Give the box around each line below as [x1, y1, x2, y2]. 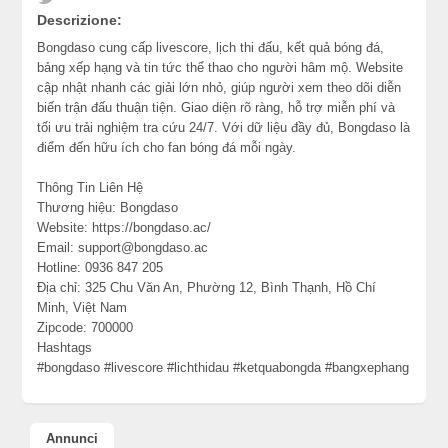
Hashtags [37, 340, 93, 355]
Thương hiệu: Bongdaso [37, 200, 179, 215]
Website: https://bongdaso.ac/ [37, 220, 212, 235]
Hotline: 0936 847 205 [37, 260, 164, 275]
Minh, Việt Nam [37, 300, 128, 315]
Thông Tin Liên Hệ [37, 180, 144, 195]
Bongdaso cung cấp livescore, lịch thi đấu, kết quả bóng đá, [37, 40, 385, 55]
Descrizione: [37, 12, 123, 28]
